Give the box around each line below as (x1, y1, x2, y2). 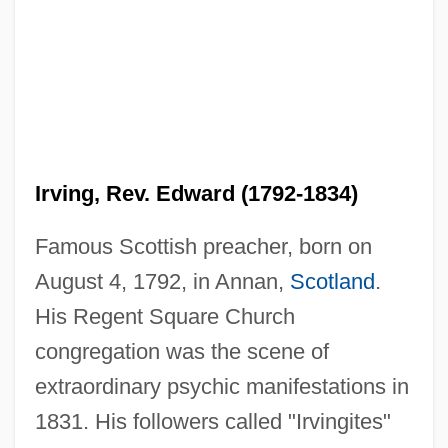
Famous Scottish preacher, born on (34, 233, 372, 259)
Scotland (289, 268, 375, 294)
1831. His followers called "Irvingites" (34, 408, 391, 434)
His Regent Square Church (34, 303, 295, 329)
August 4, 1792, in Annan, (34, 268, 290, 294)
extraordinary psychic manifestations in (34, 373, 409, 399)
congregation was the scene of (34, 338, 329, 364)
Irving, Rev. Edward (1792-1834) (34, 180, 358, 206)
